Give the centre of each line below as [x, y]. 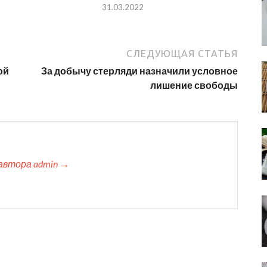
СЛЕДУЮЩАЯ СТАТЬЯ [182, 54]
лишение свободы [194, 85]
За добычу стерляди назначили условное [139, 71]
